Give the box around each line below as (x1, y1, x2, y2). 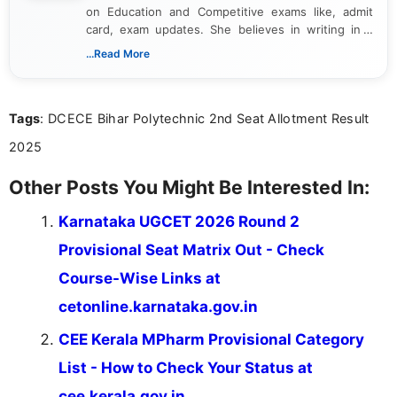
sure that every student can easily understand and (86, 58, 373, 73)
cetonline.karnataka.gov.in (58, 298, 258, 316)
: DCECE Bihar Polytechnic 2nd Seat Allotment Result (40, 111, 370, 127)
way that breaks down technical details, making (86, 40, 373, 55)
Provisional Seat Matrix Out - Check (58, 241, 324, 260)
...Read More (86, 47, 150, 61)
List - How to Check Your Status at (58, 359, 313, 378)
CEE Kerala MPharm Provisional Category (58, 331, 364, 349)
